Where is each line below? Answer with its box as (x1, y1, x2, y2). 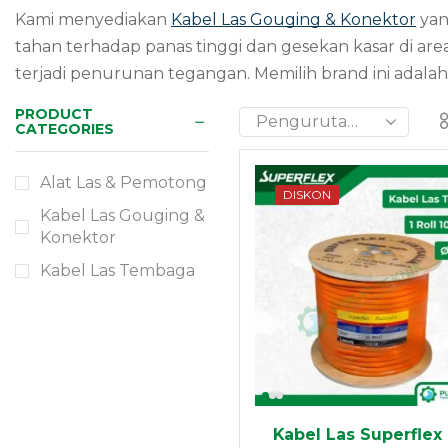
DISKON (283, 187, 331, 203)
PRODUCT (15, 105, 93, 124)
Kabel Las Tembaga (40, 260, 195, 280)
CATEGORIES (15, 120, 114, 139)
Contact (79, 260, 145, 281)
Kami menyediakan (15, 10, 171, 30)
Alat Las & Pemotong (40, 172, 207, 192)
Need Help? (54, 131, 170, 160)
